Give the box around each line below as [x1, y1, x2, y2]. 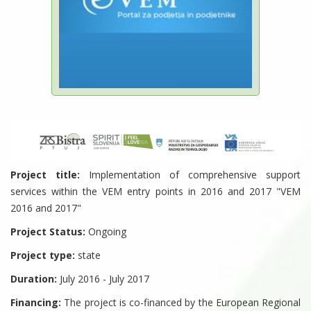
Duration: [10, 272, 57, 286]
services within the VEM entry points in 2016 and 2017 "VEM [10, 185, 301, 199]
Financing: [10, 296, 61, 310]
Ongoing [85, 225, 126, 239]
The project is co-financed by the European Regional [61, 296, 301, 310]
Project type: [10, 249, 75, 262]
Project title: [10, 168, 80, 182]
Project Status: [10, 225, 85, 239]
